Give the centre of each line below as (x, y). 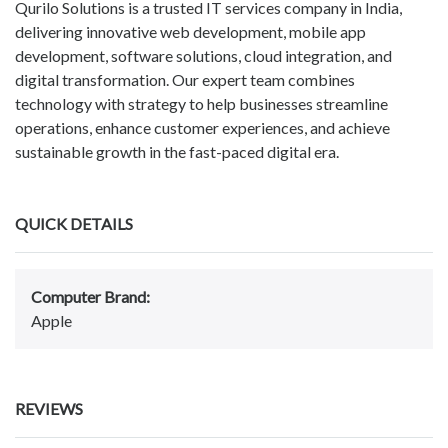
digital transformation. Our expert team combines (185, 80)
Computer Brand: (90, 297)
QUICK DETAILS (74, 224)
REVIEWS (49, 409)
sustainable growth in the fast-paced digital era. (177, 152)
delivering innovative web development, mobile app (190, 32)
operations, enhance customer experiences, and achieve (202, 128)
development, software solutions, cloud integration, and (203, 56)
